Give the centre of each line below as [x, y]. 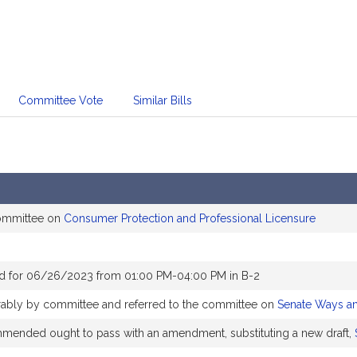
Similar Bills [163, 100]
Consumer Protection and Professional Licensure [190, 218]
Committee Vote [61, 100]
